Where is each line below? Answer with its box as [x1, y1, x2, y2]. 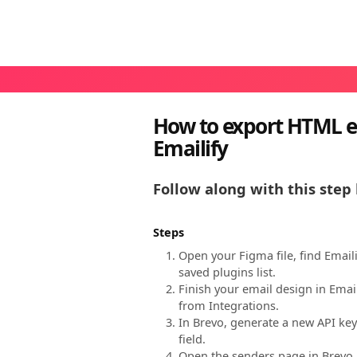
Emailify [153, 134, 228, 163]
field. [178, 331, 206, 347]
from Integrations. [178, 297, 279, 314]
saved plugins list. [178, 264, 276, 280]
